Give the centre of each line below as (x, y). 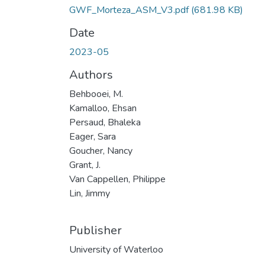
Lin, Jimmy (90, 193)
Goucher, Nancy (101, 151)
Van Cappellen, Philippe (117, 179)
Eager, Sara (93, 136)
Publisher (96, 230)
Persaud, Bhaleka (105, 122)
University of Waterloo (116, 249)
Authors (91, 75)
